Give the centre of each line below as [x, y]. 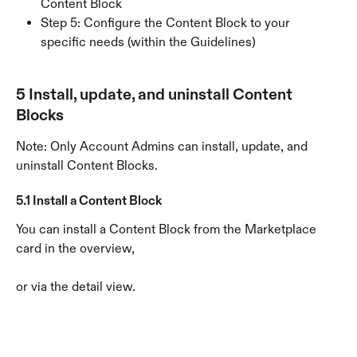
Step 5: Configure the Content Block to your [167, 23]
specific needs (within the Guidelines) [148, 42]
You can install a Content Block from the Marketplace [168, 229]
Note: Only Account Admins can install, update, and [163, 147]
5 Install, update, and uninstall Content [156, 94]
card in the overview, [75, 249]
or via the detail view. [76, 287]
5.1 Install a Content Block [89, 200]
